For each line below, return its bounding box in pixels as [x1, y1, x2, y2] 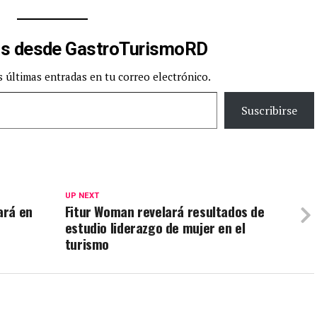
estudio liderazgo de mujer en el [64, 217, 246, 238]
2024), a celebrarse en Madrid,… [145, 4, 287, 18]
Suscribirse [241, 103, 297, 119]
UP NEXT [64, 191, 99, 201]
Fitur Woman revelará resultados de [64, 201, 265, 222]
